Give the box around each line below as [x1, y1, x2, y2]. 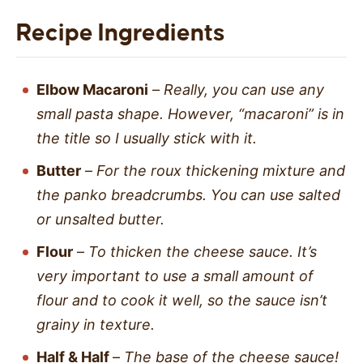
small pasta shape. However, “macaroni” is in [36, 105, 344, 122]
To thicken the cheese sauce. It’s [88, 242, 317, 260]
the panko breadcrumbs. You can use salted [36, 186, 340, 203]
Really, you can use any [164, 80, 324, 98]
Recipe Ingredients [16, 19, 224, 45]
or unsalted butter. [36, 210, 164, 228]
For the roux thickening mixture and [92, 161, 345, 179]
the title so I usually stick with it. [36, 129, 257, 147]
